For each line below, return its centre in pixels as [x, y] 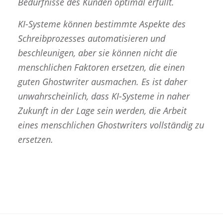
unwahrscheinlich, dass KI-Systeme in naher [104, 96]
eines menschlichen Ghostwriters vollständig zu [111, 125]
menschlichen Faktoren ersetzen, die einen [101, 67]
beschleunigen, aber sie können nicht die [97, 53]
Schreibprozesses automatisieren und [91, 39]
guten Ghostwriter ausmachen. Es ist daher [102, 82]
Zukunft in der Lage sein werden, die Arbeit [102, 111]
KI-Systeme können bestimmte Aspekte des [102, 24]
